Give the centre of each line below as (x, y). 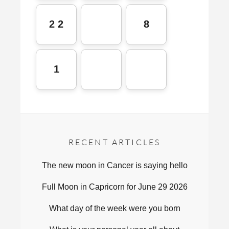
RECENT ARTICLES (114, 142)
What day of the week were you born (114, 208)
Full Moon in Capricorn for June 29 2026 (114, 187)
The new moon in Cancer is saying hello (114, 165)
